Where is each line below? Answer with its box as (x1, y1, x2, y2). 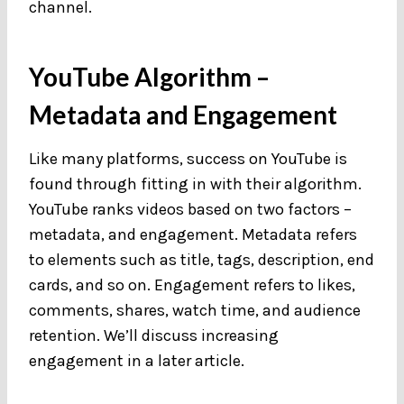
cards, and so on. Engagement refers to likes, (29, 274, 355, 295)
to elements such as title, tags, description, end (29, 249, 374, 270)
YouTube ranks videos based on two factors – (29, 198, 352, 219)
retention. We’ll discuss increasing (29, 325, 279, 345)
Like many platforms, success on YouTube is (29, 148, 347, 169)
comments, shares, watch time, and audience (29, 299, 361, 320)
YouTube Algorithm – (29, 60, 270, 92)
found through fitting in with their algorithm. (29, 173, 362, 194)
